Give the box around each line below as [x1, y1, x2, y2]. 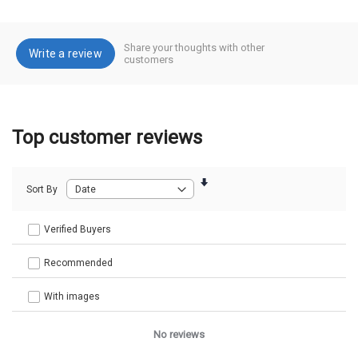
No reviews [153, 328, 205, 341]
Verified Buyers [44, 224, 111, 236]
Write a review [29, 47, 102, 61]
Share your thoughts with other [123, 42, 265, 54]
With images [44, 291, 100, 303]
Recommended [44, 257, 113, 269]
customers [123, 54, 173, 66]
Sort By [26, 183, 58, 195]
